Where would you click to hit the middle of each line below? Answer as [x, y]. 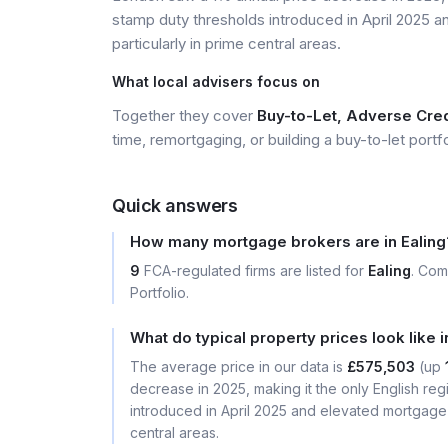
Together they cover [184, 115]
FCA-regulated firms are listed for [254, 270]
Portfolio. [159, 292]
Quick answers [175, 205]
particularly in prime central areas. [226, 43]
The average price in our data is [238, 366]
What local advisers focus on [216, 81]
